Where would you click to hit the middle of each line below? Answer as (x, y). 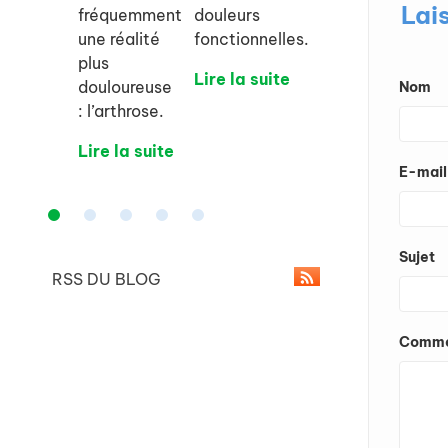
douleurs (227, 15)
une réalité (119, 39)
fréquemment (130, 15)
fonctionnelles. (251, 39)
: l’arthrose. (121, 111)
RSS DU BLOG (104, 279)
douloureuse (125, 87)
